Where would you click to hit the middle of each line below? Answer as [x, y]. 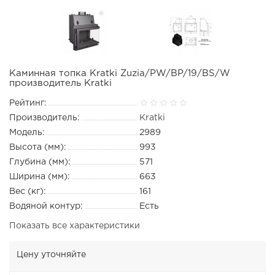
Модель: [27, 133]
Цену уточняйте [51, 255]
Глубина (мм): [40, 162]
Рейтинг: [28, 103]
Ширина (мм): [40, 177]
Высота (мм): [38, 147]
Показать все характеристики [75, 226]
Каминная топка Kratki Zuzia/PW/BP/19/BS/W [120, 73]
